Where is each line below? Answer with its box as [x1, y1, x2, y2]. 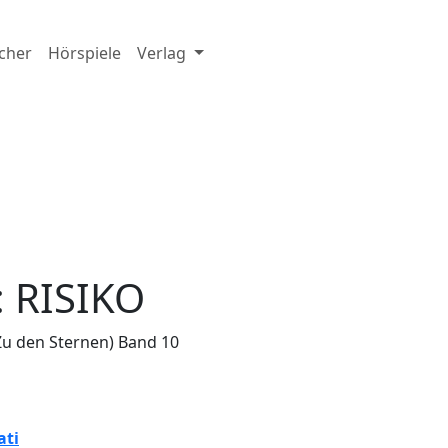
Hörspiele [48, 41, 121, 64]
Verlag [137, 41, 190, 64]
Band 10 [118, 330, 179, 353]
